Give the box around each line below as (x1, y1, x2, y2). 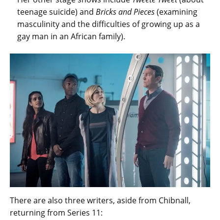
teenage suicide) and (17, 6, 96, 18)
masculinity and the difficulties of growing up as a (17, 19, 200, 30)
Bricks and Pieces (96, 6, 155, 18)
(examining (155, 6, 197, 18)
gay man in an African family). (17, 31, 125, 42)
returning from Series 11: (10, 207, 103, 219)
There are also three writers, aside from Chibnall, (10, 195, 191, 206)
